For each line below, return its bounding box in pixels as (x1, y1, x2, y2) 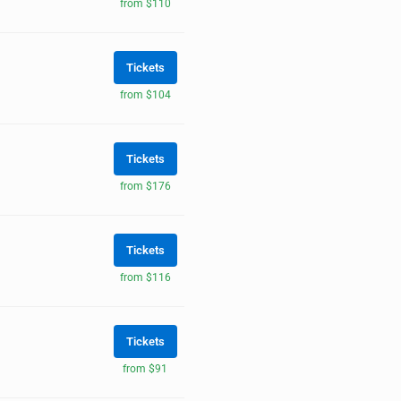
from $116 (119, 270, 171, 284)
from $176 (119, 179, 171, 192)
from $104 (119, 88, 171, 101)
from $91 (123, 362, 167, 375)
